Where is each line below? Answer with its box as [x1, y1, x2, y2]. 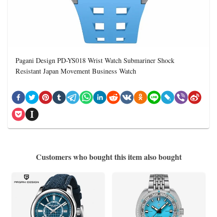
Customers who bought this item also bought [35, 151, 182, 162]
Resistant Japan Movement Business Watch [15, 66, 136, 76]
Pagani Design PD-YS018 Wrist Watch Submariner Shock [15, 56, 174, 65]
